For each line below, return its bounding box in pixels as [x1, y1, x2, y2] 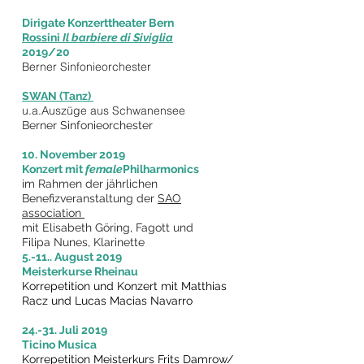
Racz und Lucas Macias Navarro [22, 294, 193, 307]
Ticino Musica [22, 338, 99, 351]
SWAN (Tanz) [22, 89, 93, 102]
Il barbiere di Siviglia [63, 31, 173, 44]
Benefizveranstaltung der [22, 192, 158, 205]
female [85, 162, 123, 175]
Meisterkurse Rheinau [22, 265, 138, 278]
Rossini [22, 31, 63, 44]
